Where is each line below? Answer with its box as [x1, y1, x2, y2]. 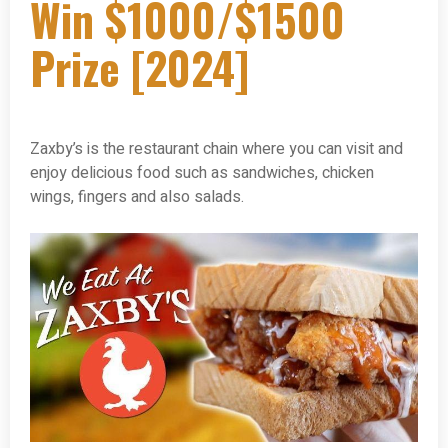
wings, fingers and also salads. [30, 185, 244, 210]
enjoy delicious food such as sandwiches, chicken [30, 161, 374, 186]
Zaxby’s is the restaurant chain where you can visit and [30, 137, 403, 162]
